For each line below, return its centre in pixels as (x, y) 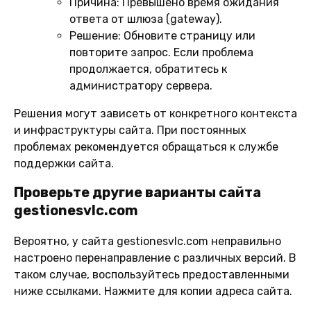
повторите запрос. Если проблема (161, 52)
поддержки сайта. (64, 163)
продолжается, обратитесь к (148, 69)
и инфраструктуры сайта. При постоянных (130, 130)
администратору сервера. (141, 85)
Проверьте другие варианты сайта (137, 192)
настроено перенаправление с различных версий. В (155, 258)
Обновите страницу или (188, 35)
